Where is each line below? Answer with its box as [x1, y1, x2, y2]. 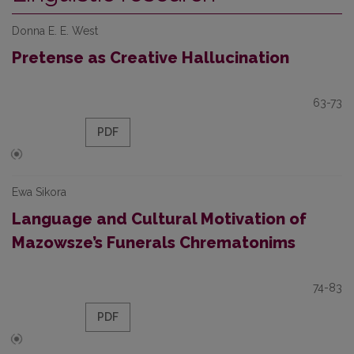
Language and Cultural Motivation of [12, 209, 307, 228]
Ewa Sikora [12, 186, 66, 198]
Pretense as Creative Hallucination [12, 48, 289, 67]
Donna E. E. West [12, 24, 98, 37]
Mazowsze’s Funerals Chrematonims [12, 233, 296, 252]
